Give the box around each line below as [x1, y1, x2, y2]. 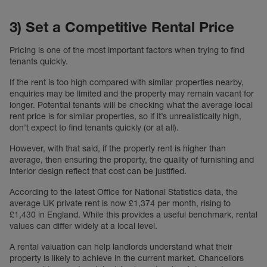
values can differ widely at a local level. [10, 221, 160, 231]
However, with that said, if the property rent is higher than [10, 143, 226, 154]
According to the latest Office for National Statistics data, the [10, 187, 238, 197]
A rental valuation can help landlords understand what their [10, 241, 232, 252]
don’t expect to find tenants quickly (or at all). [10, 122, 179, 133]
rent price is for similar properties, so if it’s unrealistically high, [10, 111, 241, 122]
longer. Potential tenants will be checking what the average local [10, 100, 253, 110]
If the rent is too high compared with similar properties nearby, [10, 77, 244, 88]
